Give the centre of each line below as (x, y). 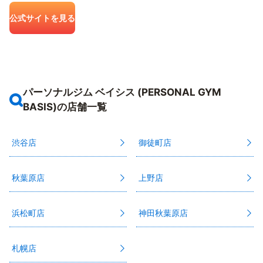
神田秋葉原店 (163, 213)
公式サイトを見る (42, 18)
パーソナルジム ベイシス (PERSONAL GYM (122, 92)
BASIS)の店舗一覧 (65, 107)
